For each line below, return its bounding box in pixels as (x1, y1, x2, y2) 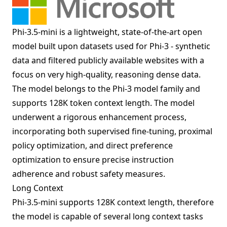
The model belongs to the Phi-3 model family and (12, 83, 200, 94)
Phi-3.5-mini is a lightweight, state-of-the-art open (12, 26, 202, 37)
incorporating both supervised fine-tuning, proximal (12, 125, 212, 137)
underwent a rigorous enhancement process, (12, 111, 186, 123)
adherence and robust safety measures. (12, 168, 165, 179)
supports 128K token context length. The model (12, 97, 195, 108)
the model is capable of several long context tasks (12, 210, 203, 222)
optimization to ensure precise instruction (12, 154, 174, 165)
